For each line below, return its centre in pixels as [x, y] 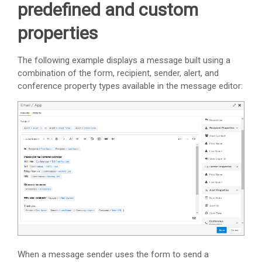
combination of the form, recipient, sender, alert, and [118, 73]
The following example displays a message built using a [124, 61]
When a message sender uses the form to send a [113, 255]
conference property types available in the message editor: [130, 86]
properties [58, 33]
